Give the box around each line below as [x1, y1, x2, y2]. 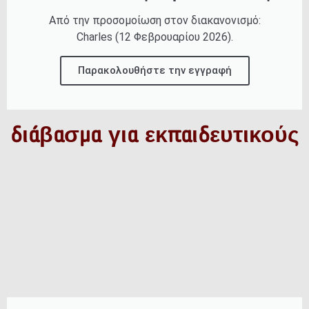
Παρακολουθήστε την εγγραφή [77, 64, 232, 77]
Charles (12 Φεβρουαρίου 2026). [76, 30, 233, 44]
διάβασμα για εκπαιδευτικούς [10, 121, 299, 148]
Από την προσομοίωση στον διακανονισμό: [48, 14, 261, 28]
